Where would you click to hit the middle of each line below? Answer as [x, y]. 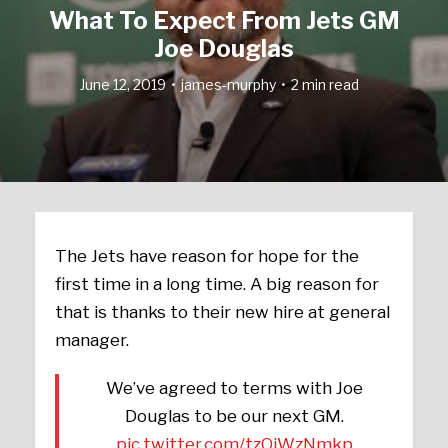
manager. [92, 340]
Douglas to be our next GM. [234, 416]
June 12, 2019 [122, 84]
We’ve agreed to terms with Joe [234, 388]
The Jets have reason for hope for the [207, 256]
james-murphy [228, 84]
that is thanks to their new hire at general [223, 312]
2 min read [324, 84]
